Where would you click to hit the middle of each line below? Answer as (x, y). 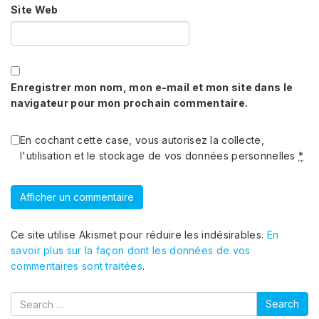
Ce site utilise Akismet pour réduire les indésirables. (139, 235)
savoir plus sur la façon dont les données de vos (131, 250)
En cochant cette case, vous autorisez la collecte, (142, 140)
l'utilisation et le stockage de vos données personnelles (159, 156)
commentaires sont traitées (77, 266)
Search (29, 299)
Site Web (35, 10)
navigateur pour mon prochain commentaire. (130, 103)
